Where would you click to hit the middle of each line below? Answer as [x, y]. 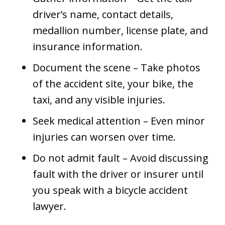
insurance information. [88, 46]
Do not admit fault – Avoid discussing [121, 158]
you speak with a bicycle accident [110, 190]
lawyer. [49, 206]
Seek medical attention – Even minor [119, 121]
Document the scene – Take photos [117, 67]
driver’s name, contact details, [103, 14]
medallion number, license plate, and [120, 30]
